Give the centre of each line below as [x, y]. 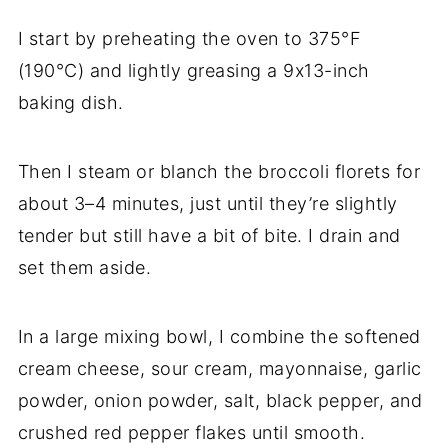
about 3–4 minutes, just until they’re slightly [207, 204]
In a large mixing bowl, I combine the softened [219, 337]
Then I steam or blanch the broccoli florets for [219, 172]
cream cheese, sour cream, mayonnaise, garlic [219, 369]
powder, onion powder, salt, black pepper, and [220, 401]
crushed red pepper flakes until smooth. [191, 433]
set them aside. [84, 268]
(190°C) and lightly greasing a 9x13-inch [193, 71]
